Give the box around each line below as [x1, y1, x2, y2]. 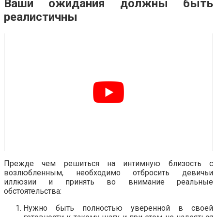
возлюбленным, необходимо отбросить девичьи [4, 168, 213, 177]
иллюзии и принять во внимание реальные [4, 177, 213, 186]
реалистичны [4, 10, 77, 24]
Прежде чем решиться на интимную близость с [4, 158, 213, 168]
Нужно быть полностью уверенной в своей [23, 203, 213, 213]
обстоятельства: [4, 186, 62, 196]
